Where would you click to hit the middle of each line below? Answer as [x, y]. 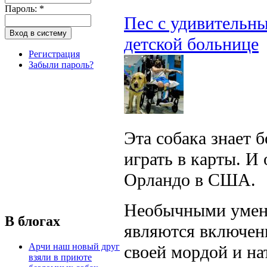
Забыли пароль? [61, 64]
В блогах [32, 221]
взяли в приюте [60, 257]
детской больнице [191, 44]
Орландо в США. [190, 180]
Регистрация [54, 54]
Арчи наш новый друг [74, 246]
